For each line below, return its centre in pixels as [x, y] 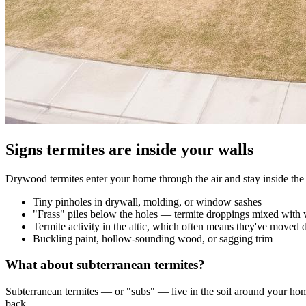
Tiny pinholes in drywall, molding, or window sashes [147, 201]
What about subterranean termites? [105, 265]
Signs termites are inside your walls [129, 149]
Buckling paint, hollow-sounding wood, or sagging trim [153, 238]
